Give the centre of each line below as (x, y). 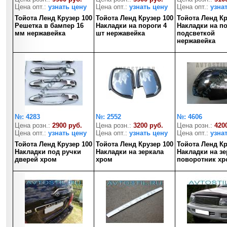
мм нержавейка (40, 33)
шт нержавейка (120, 33)
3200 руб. (148, 125)
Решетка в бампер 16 (49, 26)
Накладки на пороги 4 (131, 26)
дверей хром (36, 159)
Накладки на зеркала (130, 152)
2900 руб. (67, 125)
